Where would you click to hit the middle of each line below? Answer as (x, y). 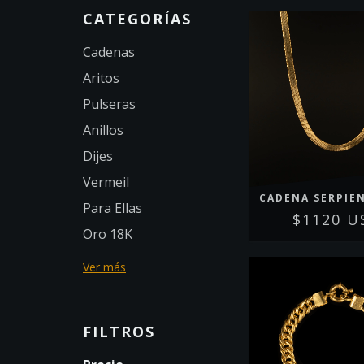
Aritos (101, 78)
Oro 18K (108, 234)
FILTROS (119, 331)
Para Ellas (113, 208)
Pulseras (109, 104)
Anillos (103, 130)
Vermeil (106, 182)
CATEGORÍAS (137, 18)
